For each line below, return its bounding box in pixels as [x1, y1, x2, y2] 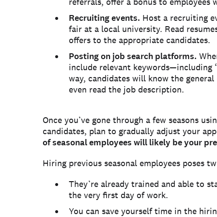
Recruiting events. [69, 12, 140, 24]
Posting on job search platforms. [69, 50, 197, 62]
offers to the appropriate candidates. [69, 34, 210, 46]
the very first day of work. [69, 189, 168, 201]
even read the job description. [69, 84, 184, 95]
